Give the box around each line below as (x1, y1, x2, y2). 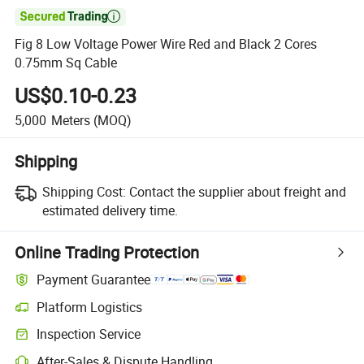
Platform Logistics (37, 297, 143, 316)
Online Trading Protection (15, 240, 200, 263)
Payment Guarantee (37, 271, 151, 289)
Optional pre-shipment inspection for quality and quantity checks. (14, 333, 342, 349)
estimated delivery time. (41, 201, 178, 219)
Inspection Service (37, 325, 141, 344)
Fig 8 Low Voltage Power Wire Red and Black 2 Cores (15, 35, 318, 54)
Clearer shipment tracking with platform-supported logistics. (14, 306, 317, 323)
